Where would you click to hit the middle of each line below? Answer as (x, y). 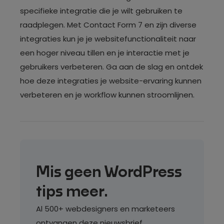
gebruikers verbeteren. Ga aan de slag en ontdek (111, 67)
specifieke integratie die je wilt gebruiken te (101, 11)
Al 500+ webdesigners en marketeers (105, 208)
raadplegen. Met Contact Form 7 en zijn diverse (108, 25)
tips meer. (72, 192)
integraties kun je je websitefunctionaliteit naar (108, 39)
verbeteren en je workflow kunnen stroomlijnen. (107, 95)
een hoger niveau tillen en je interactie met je (105, 53)
